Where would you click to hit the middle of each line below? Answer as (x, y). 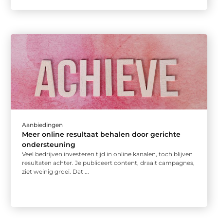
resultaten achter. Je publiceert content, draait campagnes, (109, 163)
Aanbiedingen (43, 125)
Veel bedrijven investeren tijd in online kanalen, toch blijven (108, 154)
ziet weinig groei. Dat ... (56, 172)
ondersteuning (49, 145)
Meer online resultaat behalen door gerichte (101, 135)
